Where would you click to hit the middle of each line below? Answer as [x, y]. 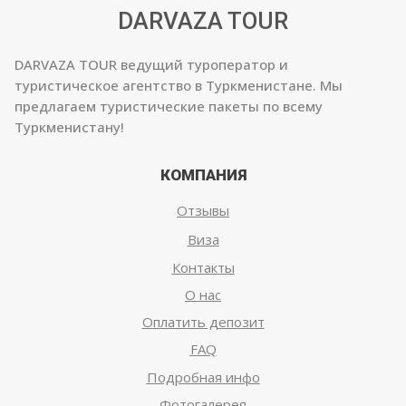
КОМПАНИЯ [203, 175]
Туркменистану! [69, 127]
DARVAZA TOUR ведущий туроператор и [151, 64]
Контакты [203, 267]
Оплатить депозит [203, 322]
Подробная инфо [203, 377]
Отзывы [203, 210]
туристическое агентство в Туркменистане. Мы [178, 85]
